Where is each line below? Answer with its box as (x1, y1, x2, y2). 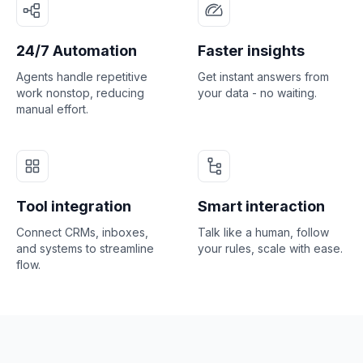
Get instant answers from (198, 70, 329, 83)
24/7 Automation (16, 42, 137, 59)
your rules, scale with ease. (198, 241, 343, 255)
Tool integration (16, 198, 131, 215)
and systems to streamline (16, 241, 154, 255)
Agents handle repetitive (16, 70, 147, 83)
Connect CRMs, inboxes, (16, 225, 148, 239)
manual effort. (16, 102, 88, 116)
